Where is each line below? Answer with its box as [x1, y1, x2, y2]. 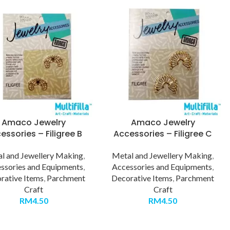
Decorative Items [111, 173, 173, 183]
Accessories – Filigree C [113, 128, 213, 140]
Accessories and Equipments [112, 162, 213, 172]
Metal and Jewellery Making [112, 150, 213, 161]
